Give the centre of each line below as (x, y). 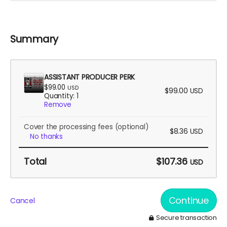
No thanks (46, 137)
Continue (188, 201)
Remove (58, 105)
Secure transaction (185, 218)
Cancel (23, 200)
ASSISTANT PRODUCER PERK (90, 77)
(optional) (131, 127)
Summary (34, 39)
